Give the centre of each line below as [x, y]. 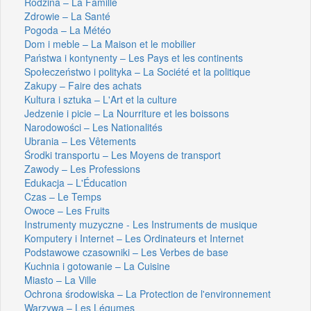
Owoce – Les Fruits [67, 210]
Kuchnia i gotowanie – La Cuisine [97, 266]
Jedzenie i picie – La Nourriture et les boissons [127, 113]
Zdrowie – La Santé [67, 16]
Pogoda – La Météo [68, 30]
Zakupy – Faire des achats [83, 85]
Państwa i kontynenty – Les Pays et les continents [134, 57]
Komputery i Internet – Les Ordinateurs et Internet [134, 238]
